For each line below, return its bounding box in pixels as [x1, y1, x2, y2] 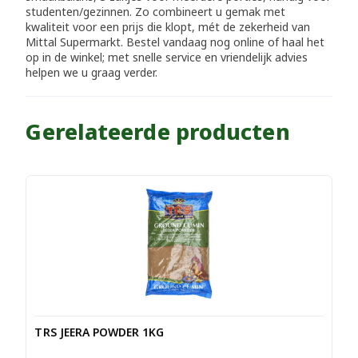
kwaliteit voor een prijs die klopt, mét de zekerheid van [26, 18, 311, 34]
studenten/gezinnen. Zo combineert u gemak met [26, 3, 286, 19]
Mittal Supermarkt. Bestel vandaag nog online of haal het [26, 34, 325, 50]
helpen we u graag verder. [26, 64, 158, 80]
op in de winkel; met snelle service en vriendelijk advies [26, 49, 308, 65]
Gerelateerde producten [26, 116, 290, 146]
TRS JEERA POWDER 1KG [34, 324, 165, 340]
